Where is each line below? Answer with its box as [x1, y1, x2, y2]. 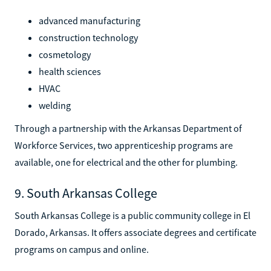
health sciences [39, 65, 101, 77]
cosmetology [39, 48, 91, 60]
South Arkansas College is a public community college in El [15, 209, 250, 221]
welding [39, 99, 71, 111]
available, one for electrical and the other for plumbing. [15, 155, 238, 168]
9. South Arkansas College [15, 184, 157, 201]
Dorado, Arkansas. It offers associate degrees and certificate [15, 226, 256, 238]
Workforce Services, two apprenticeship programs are [15, 139, 233, 151]
